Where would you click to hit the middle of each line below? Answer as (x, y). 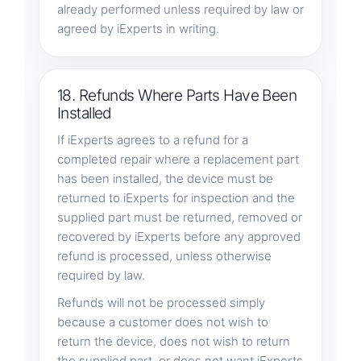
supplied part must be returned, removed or (179, 217)
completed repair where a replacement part (178, 159)
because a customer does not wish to (162, 322)
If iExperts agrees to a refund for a (152, 139)
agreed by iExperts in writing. (138, 28)
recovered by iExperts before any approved (178, 236)
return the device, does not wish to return (173, 341)
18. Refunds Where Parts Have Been (177, 95)
